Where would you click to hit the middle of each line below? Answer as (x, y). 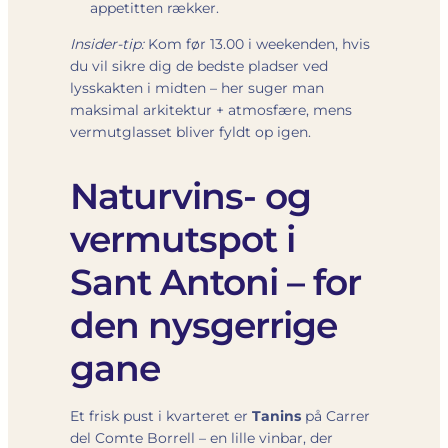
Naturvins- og (190, 195)
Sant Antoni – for (215, 281)
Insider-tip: (107, 43)
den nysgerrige (203, 324)
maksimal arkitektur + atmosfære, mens (211, 109)
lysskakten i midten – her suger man (197, 87)
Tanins (276, 415)
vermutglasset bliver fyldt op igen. (190, 131)
